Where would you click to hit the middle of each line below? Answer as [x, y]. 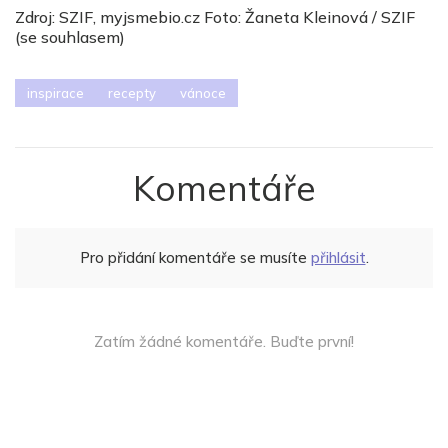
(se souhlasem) [70, 37]
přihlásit [338, 258]
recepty [132, 93]
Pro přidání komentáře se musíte [195, 258]
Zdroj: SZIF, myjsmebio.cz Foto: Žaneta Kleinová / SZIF [215, 17]
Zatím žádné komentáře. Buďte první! [224, 342]
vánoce [203, 93]
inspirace [55, 93]
